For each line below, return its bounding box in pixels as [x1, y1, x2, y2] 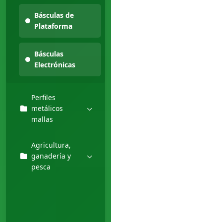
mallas [31, 114, 53, 124]
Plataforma [34, 21, 72, 31]
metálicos [31, 104, 63, 113]
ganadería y [31, 151, 71, 161]
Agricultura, [31, 140, 71, 150]
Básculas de [34, 10, 74, 20]
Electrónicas [34, 60, 75, 69]
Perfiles [31, 93, 55, 102]
